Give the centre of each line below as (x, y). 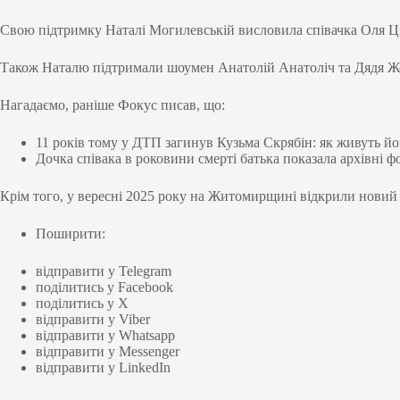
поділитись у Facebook (104, 287)
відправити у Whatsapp (105, 336)
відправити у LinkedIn (103, 368)
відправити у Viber (93, 320)
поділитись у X (82, 304)
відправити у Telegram (104, 271)
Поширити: (71, 234)
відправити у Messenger (108, 352)
